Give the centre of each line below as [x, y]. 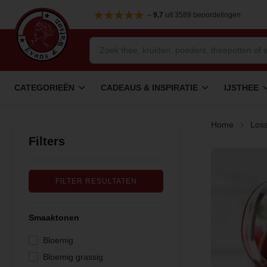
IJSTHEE [241, 87]
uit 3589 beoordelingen [202, 15]
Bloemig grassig [73, 257]
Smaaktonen [54, 218]
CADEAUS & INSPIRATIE [149, 87]
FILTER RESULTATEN [96, 181]
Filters [47, 141]
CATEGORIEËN [44, 87]
